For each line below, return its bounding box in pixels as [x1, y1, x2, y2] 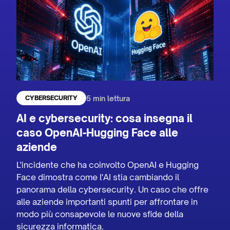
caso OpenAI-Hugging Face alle [16, 126, 179, 140]
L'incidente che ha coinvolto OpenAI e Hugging [16, 160, 199, 170]
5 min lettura [86, 93, 130, 103]
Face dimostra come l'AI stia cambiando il [16, 172, 180, 183]
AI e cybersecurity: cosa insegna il [16, 112, 193, 125]
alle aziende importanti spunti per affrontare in [16, 197, 198, 207]
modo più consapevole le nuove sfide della [16, 209, 184, 220]
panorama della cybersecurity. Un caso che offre [16, 184, 209, 195]
